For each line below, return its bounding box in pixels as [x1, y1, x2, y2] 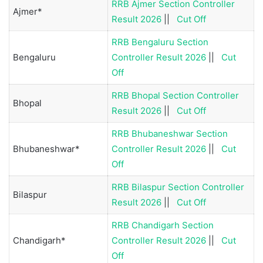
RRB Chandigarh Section [112, 219, 214, 231]
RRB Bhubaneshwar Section [112, 127, 228, 139]
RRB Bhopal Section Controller [112, 89, 239, 101]
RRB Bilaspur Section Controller [112, 181, 244, 193]
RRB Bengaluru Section [112, 36, 208, 48]
